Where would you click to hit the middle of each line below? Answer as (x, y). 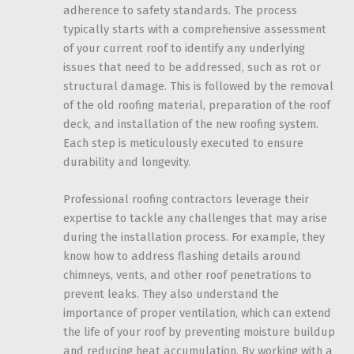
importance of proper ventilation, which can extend (197, 313)
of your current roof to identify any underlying (184, 49)
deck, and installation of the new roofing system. (191, 124)
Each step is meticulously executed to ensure (183, 143)
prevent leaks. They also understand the (171, 294)
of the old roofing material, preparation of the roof (197, 105)
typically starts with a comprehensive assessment (195, 30)
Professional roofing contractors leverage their (186, 200)
